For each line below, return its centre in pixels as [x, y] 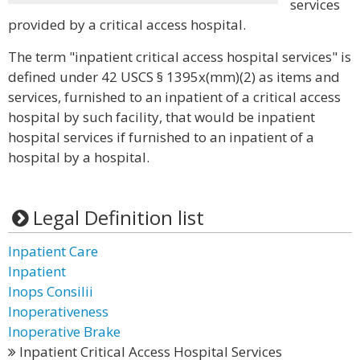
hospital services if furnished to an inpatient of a [161, 137]
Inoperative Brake [64, 331]
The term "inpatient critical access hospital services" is [180, 57]
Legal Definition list [118, 217]
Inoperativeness [58, 311]
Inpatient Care [53, 251]
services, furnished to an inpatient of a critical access [174, 97]
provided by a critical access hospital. [127, 25]
